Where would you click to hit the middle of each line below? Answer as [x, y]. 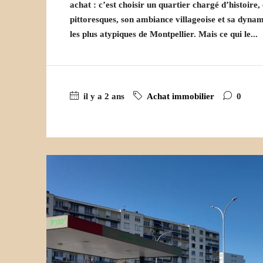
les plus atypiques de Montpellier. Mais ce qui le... [164, 34]
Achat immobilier [181, 97]
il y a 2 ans [103, 97]
